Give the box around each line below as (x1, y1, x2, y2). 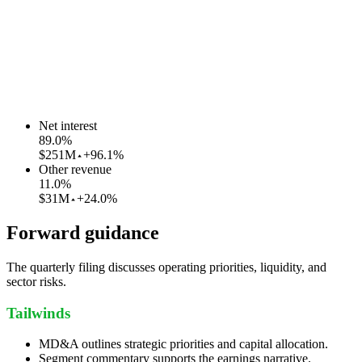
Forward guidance (6, 221, 159, 243)
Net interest (39, 119, 97, 133)
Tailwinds (6, 304, 70, 322)
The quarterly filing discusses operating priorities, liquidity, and (6, 259, 326, 274)
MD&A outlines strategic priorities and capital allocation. (39, 337, 328, 351)
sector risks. (6, 274, 66, 288)
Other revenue (39, 162, 112, 177)
